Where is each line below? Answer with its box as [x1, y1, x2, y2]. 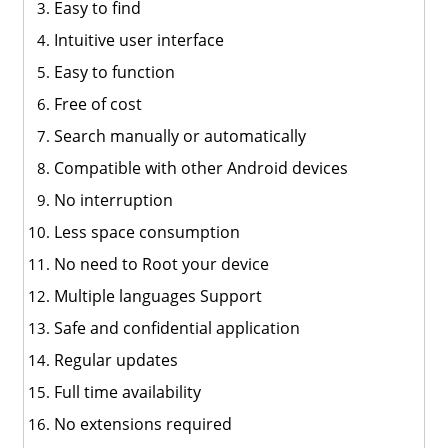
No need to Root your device [53, 253, 269, 275]
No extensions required [53, 413, 232, 435]
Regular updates [53, 349, 178, 371]
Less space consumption [53, 221, 240, 243]
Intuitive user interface [53, 29, 224, 51]
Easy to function [53, 61, 175, 83]
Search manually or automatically [53, 125, 306, 147]
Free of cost [53, 93, 142, 115]
